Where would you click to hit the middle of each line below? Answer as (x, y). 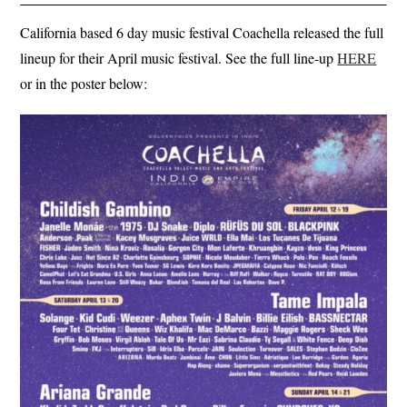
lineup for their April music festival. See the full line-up (179, 57)
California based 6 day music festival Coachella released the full (202, 32)
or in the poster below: (84, 83)
